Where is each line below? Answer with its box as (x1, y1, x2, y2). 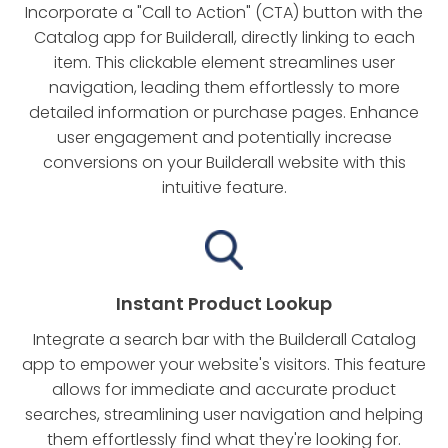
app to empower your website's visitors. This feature (22, 353, 426, 377)
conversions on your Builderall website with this (42, 151, 406, 175)
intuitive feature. (161, 176, 287, 200)
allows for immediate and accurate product (52, 378, 396, 402)
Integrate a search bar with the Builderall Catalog (32, 328, 416, 352)
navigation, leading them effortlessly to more (48, 76, 400, 100)
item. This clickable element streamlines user (53, 51, 395, 75)
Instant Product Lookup (116, 291, 332, 317)
